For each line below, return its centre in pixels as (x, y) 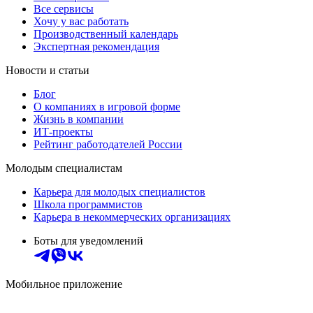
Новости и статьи (48, 71)
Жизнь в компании (79, 119)
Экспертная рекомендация (96, 47)
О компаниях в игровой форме (107, 107)
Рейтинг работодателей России (108, 145)
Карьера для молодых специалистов (119, 192)
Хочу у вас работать (81, 22)
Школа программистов (88, 205)
